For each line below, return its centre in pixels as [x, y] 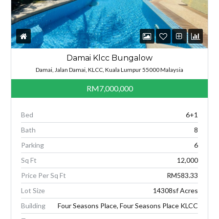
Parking [33, 145]
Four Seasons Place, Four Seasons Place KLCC [128, 205]
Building [33, 205]
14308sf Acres [175, 190]
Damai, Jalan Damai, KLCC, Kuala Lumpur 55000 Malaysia [109, 69]
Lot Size [33, 190]
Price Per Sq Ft [44, 175]
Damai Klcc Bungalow [109, 58]
